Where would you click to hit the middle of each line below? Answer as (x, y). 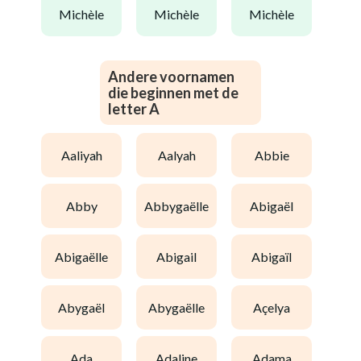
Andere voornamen (171, 77)
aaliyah (86, 155)
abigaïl (276, 256)
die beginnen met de (173, 93)
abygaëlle (181, 307)
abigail (181, 256)
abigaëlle (86, 256)
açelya (276, 307)
